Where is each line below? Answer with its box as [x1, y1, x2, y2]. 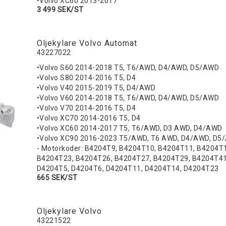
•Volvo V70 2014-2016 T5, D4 [36, 104, 138, 112]
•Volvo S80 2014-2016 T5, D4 [36, 74, 136, 82]
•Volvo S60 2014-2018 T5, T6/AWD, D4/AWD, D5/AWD [36, 64, 219, 72]
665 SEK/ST [36, 174, 78, 182]
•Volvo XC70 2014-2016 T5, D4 [36, 114, 141, 123]
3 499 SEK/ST [36, 6, 84, 14]
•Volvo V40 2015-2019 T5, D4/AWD [36, 84, 156, 92]
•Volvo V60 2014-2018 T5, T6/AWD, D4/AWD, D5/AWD [36, 94, 219, 102]
